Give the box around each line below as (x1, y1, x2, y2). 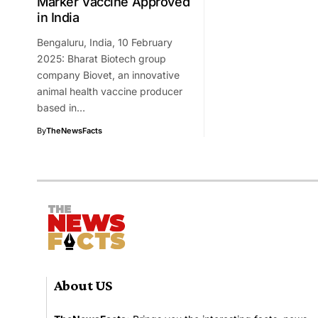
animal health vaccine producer (37, 84, 182, 97)
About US (54, 276, 112, 294)
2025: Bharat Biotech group (37, 52, 166, 65)
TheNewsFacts (46, 125, 102, 136)
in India (37, 9, 79, 25)
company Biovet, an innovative (37, 68, 180, 81)
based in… (37, 101, 85, 114)
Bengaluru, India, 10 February (37, 35, 172, 48)
